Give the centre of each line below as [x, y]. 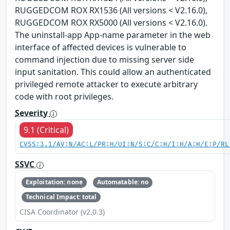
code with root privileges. [64, 97]
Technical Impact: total [61, 197]
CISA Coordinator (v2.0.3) [62, 212]
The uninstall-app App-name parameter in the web [113, 35]
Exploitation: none [54, 182]
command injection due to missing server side [104, 60]
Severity [32, 113]
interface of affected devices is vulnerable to [101, 47]
